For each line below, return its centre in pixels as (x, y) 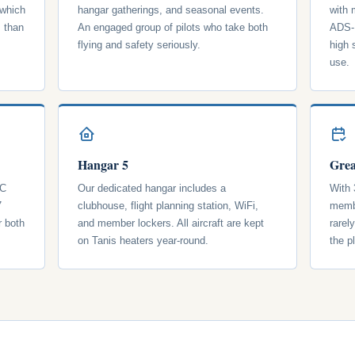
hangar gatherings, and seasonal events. (171, 10)
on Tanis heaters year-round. (143, 240)
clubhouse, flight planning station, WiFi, (168, 205)
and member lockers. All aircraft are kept (171, 223)
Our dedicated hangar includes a (152, 188)
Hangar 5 (103, 164)
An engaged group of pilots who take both (173, 27)
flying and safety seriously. (139, 44)
